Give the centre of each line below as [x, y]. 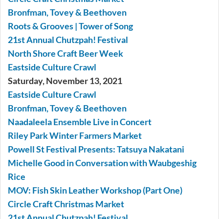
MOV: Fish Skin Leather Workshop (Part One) [95, 190]
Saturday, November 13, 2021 [65, 81]
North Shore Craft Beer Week [66, 54]
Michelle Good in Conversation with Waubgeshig [102, 163]
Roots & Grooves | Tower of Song [70, 26]
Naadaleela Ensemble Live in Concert [80, 122]
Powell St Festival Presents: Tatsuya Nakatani [96, 149]
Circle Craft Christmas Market [66, 204]
